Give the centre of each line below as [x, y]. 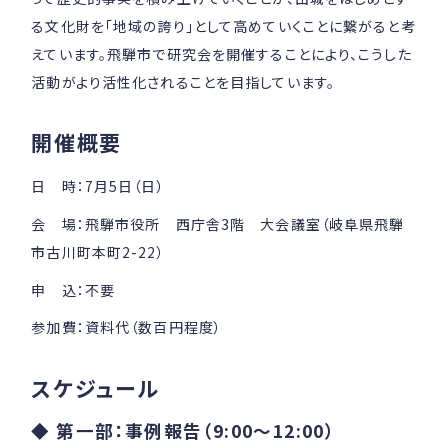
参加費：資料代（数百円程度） [127, 327]
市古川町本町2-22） [98, 251]
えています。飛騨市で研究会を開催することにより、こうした [221, 53]
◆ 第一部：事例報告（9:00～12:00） [183, 430]
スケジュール [95, 387]
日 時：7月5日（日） [98, 186]
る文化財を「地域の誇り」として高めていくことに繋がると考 [223, 25]
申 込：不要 [73, 289]
